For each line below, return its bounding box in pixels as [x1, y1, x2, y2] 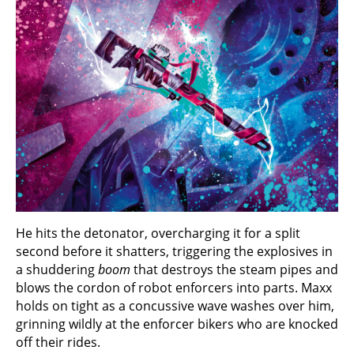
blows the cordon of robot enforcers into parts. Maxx [16, 279, 332, 297]
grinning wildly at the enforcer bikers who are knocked [16, 315, 338, 333]
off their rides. [16, 333, 100, 352]
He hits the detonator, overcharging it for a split [16, 224, 300, 243]
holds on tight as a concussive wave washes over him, [16, 297, 334, 315]
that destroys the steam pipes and [130, 261, 338, 279]
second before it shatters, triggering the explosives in [16, 243, 333, 261]
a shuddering [16, 261, 98, 279]
